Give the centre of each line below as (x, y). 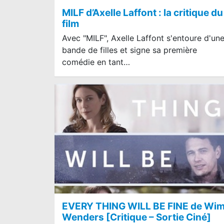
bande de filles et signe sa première (129, 50)
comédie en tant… (96, 62)
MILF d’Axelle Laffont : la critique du (142, 12)
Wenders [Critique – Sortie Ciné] (136, 217)
